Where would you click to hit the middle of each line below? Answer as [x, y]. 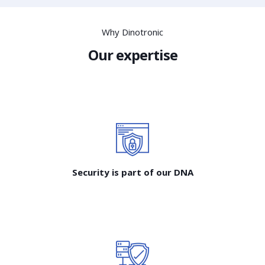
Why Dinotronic [132, 32]
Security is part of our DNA [132, 172]
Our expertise [132, 55]
